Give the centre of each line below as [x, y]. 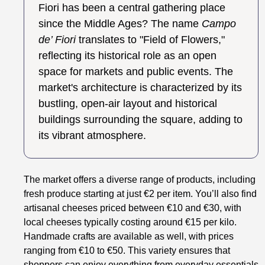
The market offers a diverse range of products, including [140, 180]
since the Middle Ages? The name [120, 24]
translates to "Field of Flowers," [151, 40]
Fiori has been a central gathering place [132, 8]
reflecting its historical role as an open [128, 56]
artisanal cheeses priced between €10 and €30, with [133, 208]
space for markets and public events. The [136, 72]
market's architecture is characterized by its [140, 88]
